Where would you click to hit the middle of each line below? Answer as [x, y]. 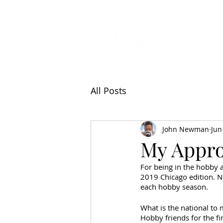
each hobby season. [175, 187]
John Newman [186, 129]
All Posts [109, 90]
